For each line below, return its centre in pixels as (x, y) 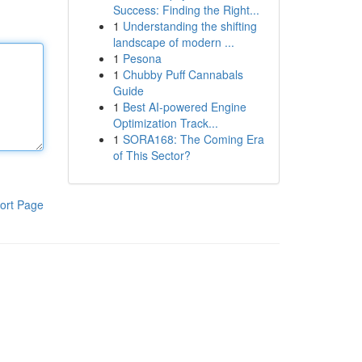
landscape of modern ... (173, 42)
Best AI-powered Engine (184, 107)
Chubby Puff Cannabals (183, 74)
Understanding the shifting (189, 26)
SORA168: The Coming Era (193, 139)
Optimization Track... (165, 123)
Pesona (142, 58)
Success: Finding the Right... (186, 10)
